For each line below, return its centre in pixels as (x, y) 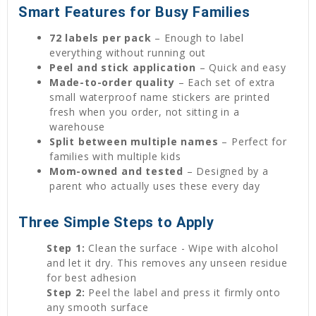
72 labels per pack (101, 37)
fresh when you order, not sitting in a (145, 111)
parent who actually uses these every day (155, 186)
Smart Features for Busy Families (134, 12)
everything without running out (128, 52)
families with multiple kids (115, 156)
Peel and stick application (123, 67)
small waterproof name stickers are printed (160, 97)
